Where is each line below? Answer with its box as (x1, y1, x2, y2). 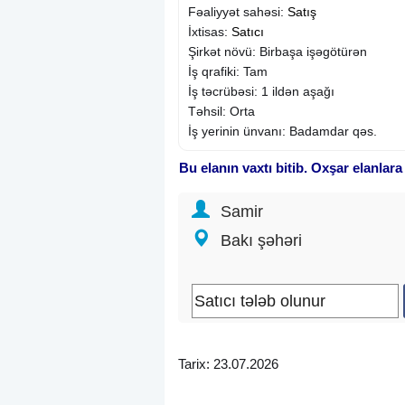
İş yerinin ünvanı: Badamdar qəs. (188, 123, 377, 138)
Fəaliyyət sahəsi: (188, 4, 287, 19)
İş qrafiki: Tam (188, 63, 268, 79)
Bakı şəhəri (221, 231, 302, 250)
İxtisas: (188, 24, 231, 39)
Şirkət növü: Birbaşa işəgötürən (188, 43, 367, 59)
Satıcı (231, 24, 264, 39)
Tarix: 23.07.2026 (178, 355, 278, 372)
